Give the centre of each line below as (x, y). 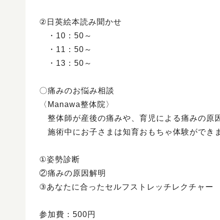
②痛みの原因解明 (73, 173)
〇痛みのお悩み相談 (77, 91)
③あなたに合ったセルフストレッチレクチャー (126, 187)
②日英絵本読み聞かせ (81, 22)
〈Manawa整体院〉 (77, 104)
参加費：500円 (68, 214)
